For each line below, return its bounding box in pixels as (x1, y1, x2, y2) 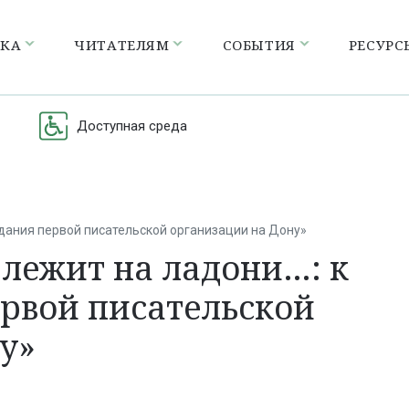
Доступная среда (77, 117, 188, 134)
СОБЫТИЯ (222, 35, 296, 54)
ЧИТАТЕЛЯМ (74, 35, 170, 54)
